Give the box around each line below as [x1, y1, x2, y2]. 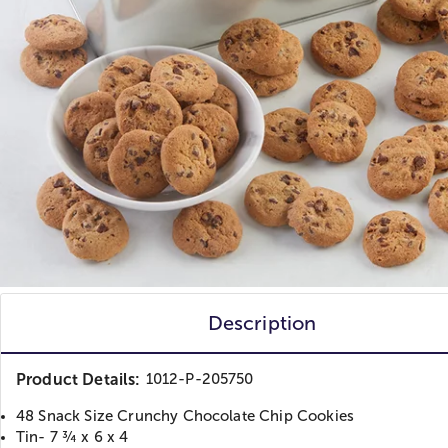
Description [207, 312, 317, 335]
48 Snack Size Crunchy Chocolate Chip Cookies [16, 408, 355, 425]
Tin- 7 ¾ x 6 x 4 [16, 429, 129, 446]
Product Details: [16, 371, 141, 389]
